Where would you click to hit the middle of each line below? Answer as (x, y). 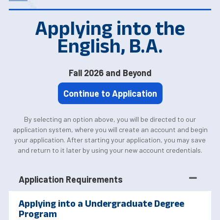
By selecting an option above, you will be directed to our (110, 119)
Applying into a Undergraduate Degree (101, 204)
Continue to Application (110, 93)
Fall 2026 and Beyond (110, 73)
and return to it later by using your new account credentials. (110, 150)
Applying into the (110, 28)
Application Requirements (71, 179)
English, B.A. (110, 46)
